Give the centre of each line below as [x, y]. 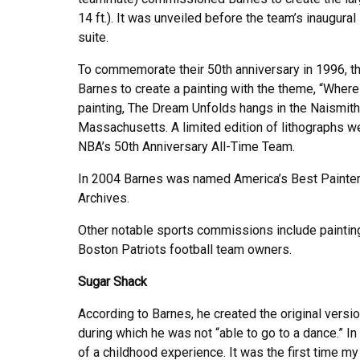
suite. [93, 37]
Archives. [104, 198]
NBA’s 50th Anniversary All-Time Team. [186, 146]
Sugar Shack [112, 281]
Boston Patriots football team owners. [185, 249]
